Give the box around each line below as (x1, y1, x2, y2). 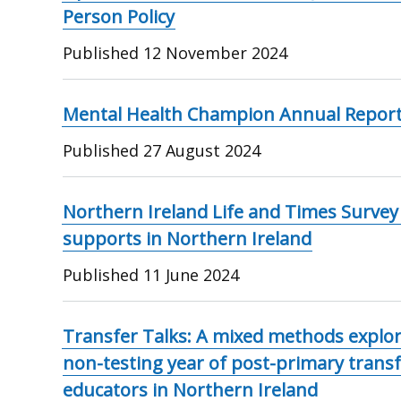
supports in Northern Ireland (63, 226, 312, 251)
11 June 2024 (143, 263, 240, 286)
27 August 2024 (143, 139, 261, 161)
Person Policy (63, 4, 175, 29)
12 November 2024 (143, 41, 288, 64)
